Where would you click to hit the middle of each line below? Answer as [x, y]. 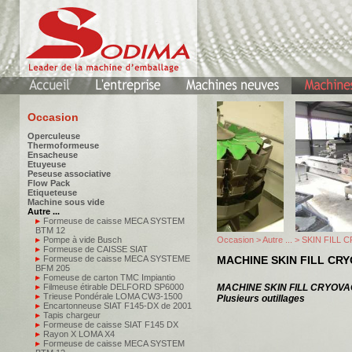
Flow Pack [49, 183]
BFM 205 [53, 268]
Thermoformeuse [63, 145]
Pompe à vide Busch [82, 240]
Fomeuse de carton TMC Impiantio [109, 277]
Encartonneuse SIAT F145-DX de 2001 [117, 306]
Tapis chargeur [72, 315]
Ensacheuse [53, 155]
